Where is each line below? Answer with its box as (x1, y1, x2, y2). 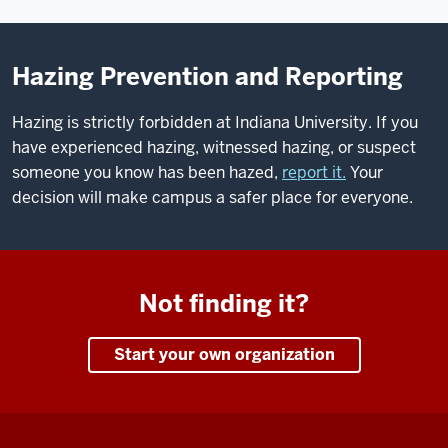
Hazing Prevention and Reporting (12, 61, 403, 92)
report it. (282, 162, 346, 183)
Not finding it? (139, 288, 309, 319)
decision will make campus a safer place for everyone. (12, 187, 413, 208)
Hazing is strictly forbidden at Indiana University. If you (12, 112, 418, 133)
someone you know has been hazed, (12, 162, 282, 183)
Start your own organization (113, 344, 335, 365)
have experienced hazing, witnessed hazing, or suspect (12, 137, 416, 158)
